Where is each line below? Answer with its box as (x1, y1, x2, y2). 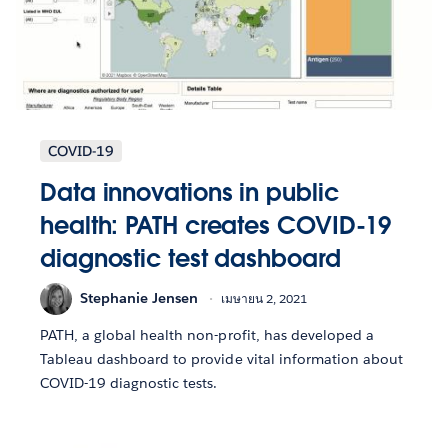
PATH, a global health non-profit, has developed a (40, 325, 374, 344)
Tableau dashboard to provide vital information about (40, 349, 403, 368)
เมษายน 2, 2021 (221, 290, 307, 308)
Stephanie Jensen (80, 289, 198, 308)
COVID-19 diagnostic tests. (40, 373, 218, 392)
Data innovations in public (40, 176, 339, 208)
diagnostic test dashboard (40, 242, 341, 274)
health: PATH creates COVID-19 (40, 209, 392, 241)
